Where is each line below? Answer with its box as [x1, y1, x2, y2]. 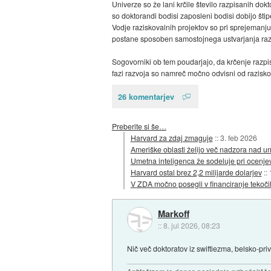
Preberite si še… [111, 120, 166, 131]
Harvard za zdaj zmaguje [130, 132, 213, 143]
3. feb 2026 [220, 132, 257, 143]
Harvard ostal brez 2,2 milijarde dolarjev [130, 166, 262, 177]
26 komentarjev [117, 91, 174, 103]
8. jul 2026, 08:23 [163, 220, 220, 230]
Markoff [157, 206, 189, 220]
